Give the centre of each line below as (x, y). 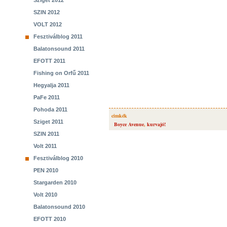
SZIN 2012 (47, 12)
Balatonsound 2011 (59, 49)
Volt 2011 (45, 146)
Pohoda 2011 (50, 109)
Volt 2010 (45, 195)
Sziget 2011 (48, 122)
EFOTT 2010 (50, 219)
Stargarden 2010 (55, 182)
